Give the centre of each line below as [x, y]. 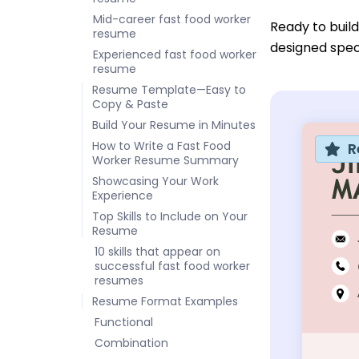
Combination [131, 343]
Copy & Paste [130, 104]
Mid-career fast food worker [172, 19]
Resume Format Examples [165, 301]
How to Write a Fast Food [161, 146]
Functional [124, 322]
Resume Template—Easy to [169, 90]
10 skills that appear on [157, 252]
